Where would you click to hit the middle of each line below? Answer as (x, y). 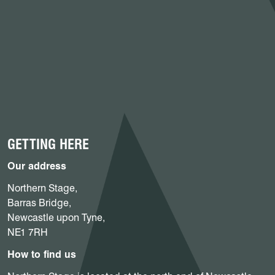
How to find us (42, 254)
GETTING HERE (48, 144)
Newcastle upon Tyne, (56, 217)
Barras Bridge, (39, 203)
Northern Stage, (42, 188)
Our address (37, 166)
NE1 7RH (28, 232)
